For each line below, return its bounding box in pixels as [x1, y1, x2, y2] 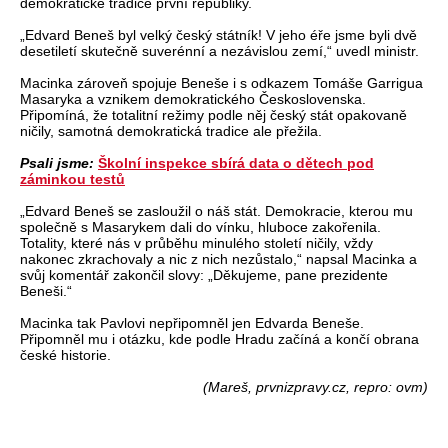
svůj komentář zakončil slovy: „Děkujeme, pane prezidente [20, 266, 388, 283]
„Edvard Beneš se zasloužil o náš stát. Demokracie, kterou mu [20, 202, 413, 219]
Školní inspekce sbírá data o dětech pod [98, 154, 374, 171]
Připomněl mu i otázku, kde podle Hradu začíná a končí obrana [20, 330, 419, 347]
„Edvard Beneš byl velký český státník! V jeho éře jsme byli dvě [20, 26, 417, 43]
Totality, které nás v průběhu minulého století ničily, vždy [20, 234, 373, 251]
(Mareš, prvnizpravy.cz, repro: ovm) [203, 378, 428, 395]
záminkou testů [20, 170, 125, 187]
